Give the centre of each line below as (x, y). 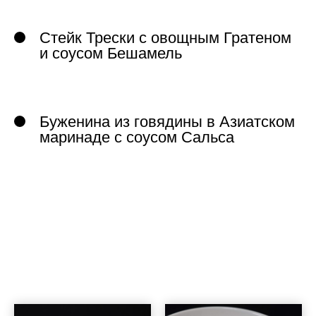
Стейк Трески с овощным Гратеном (165, 37)
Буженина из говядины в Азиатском (167, 121)
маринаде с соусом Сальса (137, 137)
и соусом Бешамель (111, 53)
